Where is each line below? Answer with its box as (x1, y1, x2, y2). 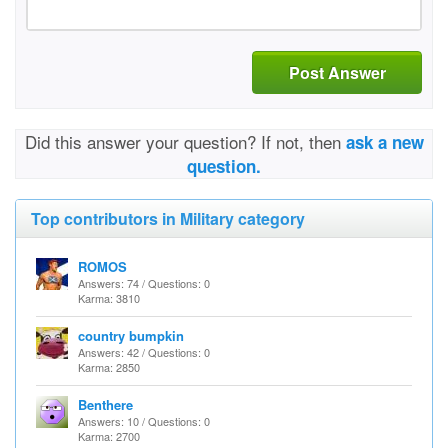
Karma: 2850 (78, 359, 140, 375)
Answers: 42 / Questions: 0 (78, 344, 210, 360)
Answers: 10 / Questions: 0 (78, 413, 210, 429)
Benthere (78, 395, 133, 414)
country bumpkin (78, 326, 184, 345)
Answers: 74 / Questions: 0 (78, 275, 210, 291)
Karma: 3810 (78, 290, 140, 306)
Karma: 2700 (78, 428, 140, 444)
